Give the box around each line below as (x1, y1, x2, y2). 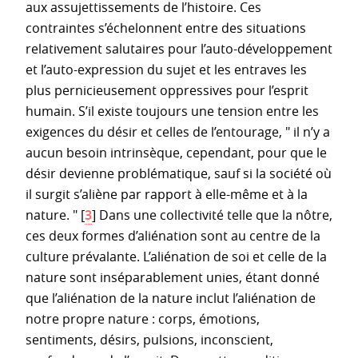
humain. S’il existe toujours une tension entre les (26, 101, 319, 120)
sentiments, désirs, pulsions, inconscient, (26, 330, 273, 348)
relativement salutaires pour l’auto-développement (26, 39, 332, 58)
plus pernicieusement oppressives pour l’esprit (26, 81, 308, 99)
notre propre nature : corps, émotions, (26, 309, 260, 328)
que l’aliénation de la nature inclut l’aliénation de (26, 288, 316, 307)
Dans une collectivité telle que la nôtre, (96, 205, 332, 224)
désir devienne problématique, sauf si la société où (26, 164, 332, 182)
